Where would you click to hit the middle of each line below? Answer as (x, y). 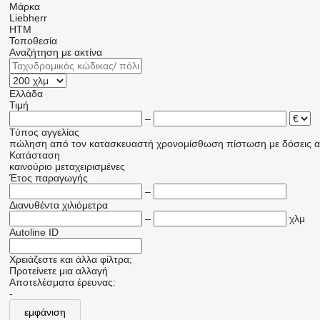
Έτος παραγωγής (48, 178)
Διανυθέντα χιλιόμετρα (58, 205)
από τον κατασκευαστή (101, 144)
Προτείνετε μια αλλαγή (58, 271)
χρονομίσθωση (190, 144)
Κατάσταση (34, 155)
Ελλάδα (26, 94)
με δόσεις (290, 144)
